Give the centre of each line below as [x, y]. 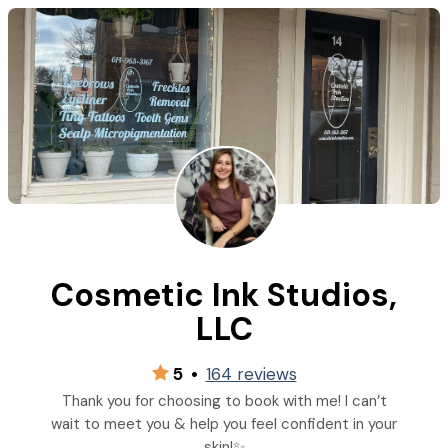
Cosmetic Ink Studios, [224, 295]
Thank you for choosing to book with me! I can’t [224, 400]
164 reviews [251, 374]
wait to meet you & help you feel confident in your [224, 423]
